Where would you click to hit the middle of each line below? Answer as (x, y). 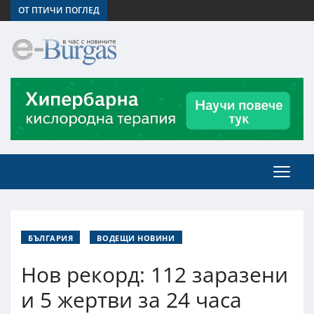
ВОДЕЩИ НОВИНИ (136, 238)
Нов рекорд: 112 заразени (155, 274)
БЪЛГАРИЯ (51, 238)
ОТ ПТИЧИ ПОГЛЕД (59, 10)
